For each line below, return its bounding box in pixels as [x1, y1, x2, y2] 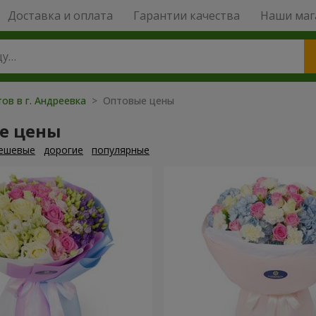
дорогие [44, 143, 83, 157]
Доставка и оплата [7, 8, 113, 23]
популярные [92, 143, 150, 157]
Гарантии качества [133, 8, 240, 23]
